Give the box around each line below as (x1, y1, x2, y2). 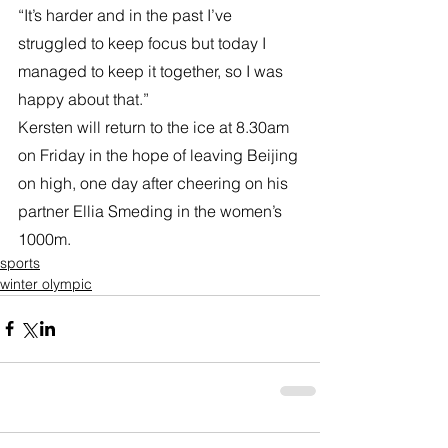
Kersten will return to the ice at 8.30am (18, 116, 293, 137)
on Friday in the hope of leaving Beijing (18, 144, 302, 165)
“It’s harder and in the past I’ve (18, 4, 236, 25)
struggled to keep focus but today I (18, 32, 270, 53)
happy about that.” (18, 88, 149, 109)
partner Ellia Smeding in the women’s (18, 200, 286, 221)
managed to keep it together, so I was (18, 60, 287, 81)
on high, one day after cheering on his (18, 172, 292, 193)
